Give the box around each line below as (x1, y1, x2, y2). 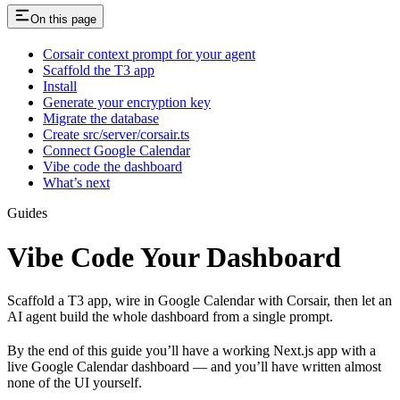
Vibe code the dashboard (43, 159, 182, 175)
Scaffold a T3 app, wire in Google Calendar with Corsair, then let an (7, 292, 392, 308)
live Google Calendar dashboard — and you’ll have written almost (7, 358, 381, 374)
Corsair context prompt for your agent (43, 46, 255, 62)
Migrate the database (43, 111, 159, 127)
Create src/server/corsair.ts (43, 127, 189, 143)
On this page (30, 12, 96, 27)
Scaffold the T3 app (43, 62, 154, 79)
